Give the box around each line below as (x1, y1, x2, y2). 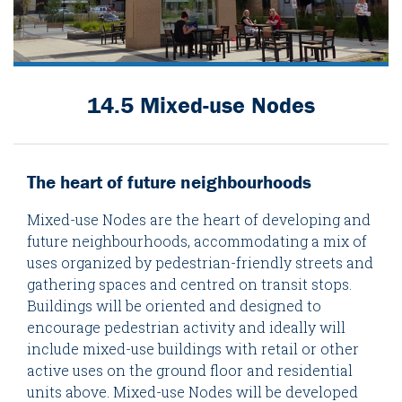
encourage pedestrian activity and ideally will (27, 317, 345, 336)
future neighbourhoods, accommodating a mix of (27, 231, 367, 250)
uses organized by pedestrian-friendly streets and (27, 252, 373, 272)
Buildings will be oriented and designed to (27, 295, 321, 315)
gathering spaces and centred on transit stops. (27, 274, 352, 293)
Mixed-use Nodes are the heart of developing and (27, 209, 371, 229)
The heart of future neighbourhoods (27, 170, 311, 195)
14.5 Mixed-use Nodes (87, 91, 315, 120)
